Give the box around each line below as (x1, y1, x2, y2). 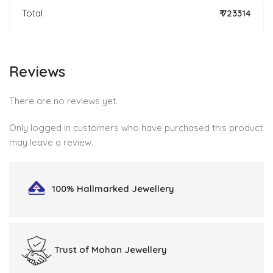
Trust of (52, 244, 91, 256)
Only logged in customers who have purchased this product (9, 122, 263, 134)
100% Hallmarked (52, 183, 132, 195)
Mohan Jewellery (91, 244, 167, 256)
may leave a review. (9, 136, 93, 149)
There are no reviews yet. (9, 95, 118, 107)
